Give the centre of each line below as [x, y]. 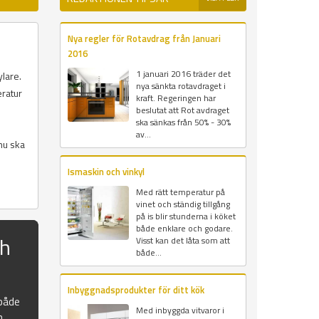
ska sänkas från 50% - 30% [183, 122]
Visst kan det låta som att [183, 241]
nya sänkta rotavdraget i [181, 86]
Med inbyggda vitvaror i [180, 310]
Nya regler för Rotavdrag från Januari [144, 39]
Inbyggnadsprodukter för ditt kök [136, 290]
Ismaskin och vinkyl [106, 172]
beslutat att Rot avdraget [182, 110]
